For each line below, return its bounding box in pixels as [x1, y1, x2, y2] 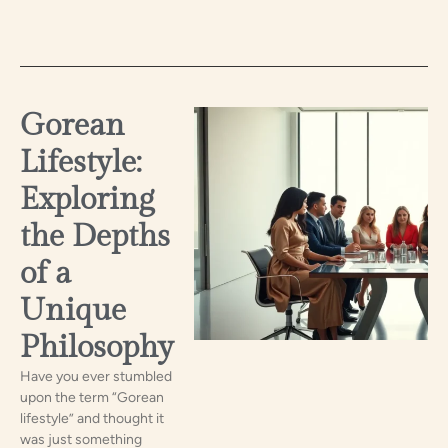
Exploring [20, 180, 154, 218]
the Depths [20, 217, 170, 255]
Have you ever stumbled [20, 367, 172, 385]
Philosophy [20, 328, 174, 366]
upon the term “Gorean [20, 388, 164, 406]
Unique [20, 291, 126, 329]
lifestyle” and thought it [20, 409, 164, 427]
